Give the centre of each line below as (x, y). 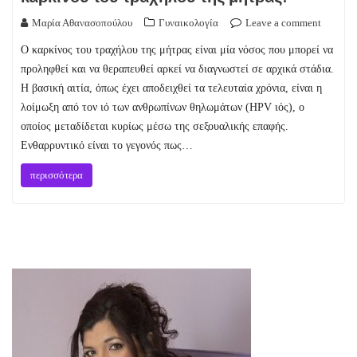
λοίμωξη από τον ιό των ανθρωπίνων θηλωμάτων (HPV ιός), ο (163, 107)
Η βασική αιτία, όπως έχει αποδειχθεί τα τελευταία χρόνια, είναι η (171, 88)
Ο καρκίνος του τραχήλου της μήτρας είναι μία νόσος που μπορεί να (177, 50)
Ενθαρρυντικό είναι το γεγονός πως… (107, 145)
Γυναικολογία (188, 23)
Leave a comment (283, 23)
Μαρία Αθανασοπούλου (82, 23)
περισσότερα (57, 175)
